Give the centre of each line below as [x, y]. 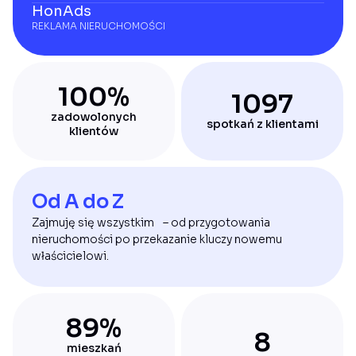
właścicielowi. [70, 256]
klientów [94, 131]
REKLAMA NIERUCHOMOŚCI [99, 26]
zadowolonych [94, 117]
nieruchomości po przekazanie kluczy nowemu [157, 239]
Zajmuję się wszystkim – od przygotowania [151, 222]
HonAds [62, 11]
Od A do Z [78, 202]
